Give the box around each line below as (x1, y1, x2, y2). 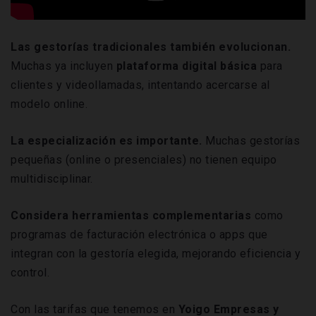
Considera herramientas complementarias (11, 208, 255, 222)
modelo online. (11, 97, 87, 111)
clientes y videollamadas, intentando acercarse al (11, 78, 270, 92)
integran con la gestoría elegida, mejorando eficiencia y (11, 246, 300, 260)
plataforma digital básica (113, 59, 257, 73)
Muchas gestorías (205, 133, 300, 147)
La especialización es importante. (11, 133, 205, 147)
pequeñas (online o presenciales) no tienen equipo (11, 152, 277, 166)
